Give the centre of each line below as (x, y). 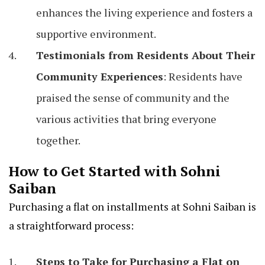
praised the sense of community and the (133, 98)
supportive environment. (96, 34)
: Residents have (203, 77)
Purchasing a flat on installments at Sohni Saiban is (132, 207)
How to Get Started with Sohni (115, 171)
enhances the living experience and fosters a (144, 13)
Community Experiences (100, 77)
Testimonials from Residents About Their (146, 55)
